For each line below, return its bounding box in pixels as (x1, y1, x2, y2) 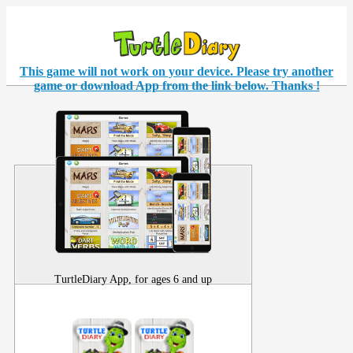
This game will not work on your (20, 65, 197, 78)
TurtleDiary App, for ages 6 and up (54, 273, 212, 285)
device (197, 65, 230, 78)
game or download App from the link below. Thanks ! (33, 79, 320, 92)
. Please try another (230, 65, 333, 78)
